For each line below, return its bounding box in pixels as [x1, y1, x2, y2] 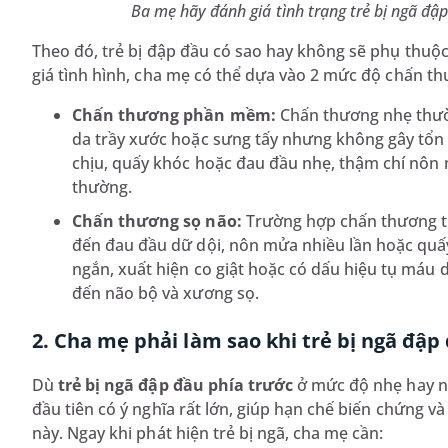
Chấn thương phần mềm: [72, 104, 276, 127]
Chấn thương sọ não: [72, 210, 242, 233]
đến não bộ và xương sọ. [72, 282, 259, 305]
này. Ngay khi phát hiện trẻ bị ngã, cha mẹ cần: [32, 422, 384, 445]
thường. [72, 176, 133, 199]
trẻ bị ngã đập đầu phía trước [54, 374, 294, 397]
